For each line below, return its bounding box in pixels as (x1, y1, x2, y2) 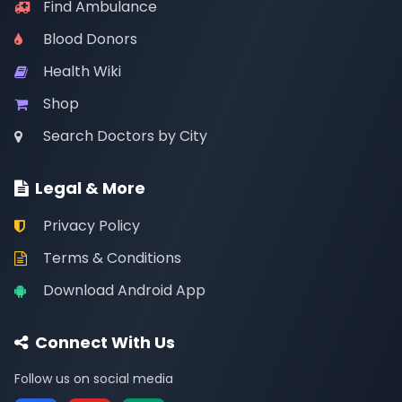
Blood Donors (43, 29, 137, 49)
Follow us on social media (14, 370, 173, 388)
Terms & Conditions (43, 248, 181, 268)
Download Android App (43, 280, 205, 301)
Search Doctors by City (43, 126, 207, 146)
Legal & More (35, 177, 145, 199)
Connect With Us (35, 331, 175, 354)
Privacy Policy (43, 215, 140, 236)
